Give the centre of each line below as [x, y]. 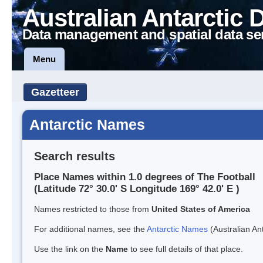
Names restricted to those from [93, 209]
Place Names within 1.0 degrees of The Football [145, 177]
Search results [75, 156]
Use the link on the [70, 249]
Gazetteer [55, 92]
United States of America [201, 209]
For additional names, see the [90, 229]
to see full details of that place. [186, 249]
